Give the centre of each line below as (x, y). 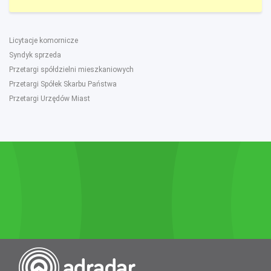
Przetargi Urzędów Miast (50, 99)
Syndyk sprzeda (35, 55)
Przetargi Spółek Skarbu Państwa (63, 84)
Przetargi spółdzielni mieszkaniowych (71, 70)
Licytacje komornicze (44, 41)
